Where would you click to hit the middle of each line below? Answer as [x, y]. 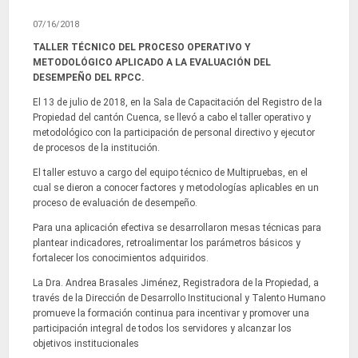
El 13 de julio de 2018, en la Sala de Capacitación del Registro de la [177, 103]
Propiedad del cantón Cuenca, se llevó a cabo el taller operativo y [172, 118]
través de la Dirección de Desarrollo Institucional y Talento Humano [179, 298]
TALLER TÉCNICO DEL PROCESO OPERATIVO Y [142, 48]
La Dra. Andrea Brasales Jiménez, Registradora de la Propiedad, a [176, 283]
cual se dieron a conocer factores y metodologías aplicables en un [176, 188]
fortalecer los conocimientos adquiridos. [121, 259]
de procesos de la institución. [96, 148]
